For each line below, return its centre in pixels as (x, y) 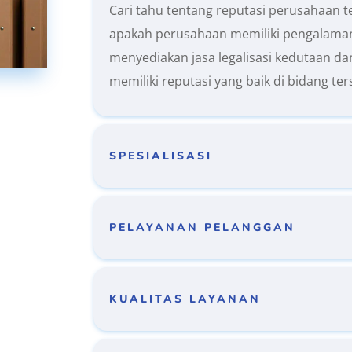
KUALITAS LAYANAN (185, 299)
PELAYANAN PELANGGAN (203, 228)
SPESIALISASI (161, 156)
